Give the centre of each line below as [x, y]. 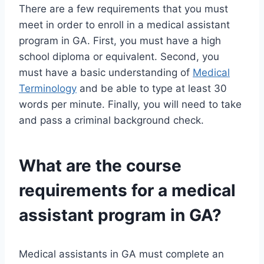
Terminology [48, 89]
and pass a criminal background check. [111, 121]
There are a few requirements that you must [123, 9]
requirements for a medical [127, 191]
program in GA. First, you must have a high [120, 41]
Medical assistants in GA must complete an [121, 254]
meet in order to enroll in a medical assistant [124, 25]
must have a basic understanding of [106, 73]
